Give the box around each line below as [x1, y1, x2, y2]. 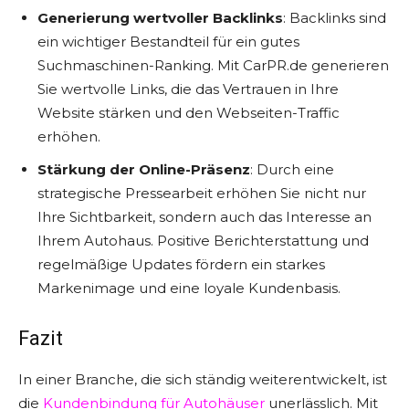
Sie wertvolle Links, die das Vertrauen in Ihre [37, 80, 339, 98]
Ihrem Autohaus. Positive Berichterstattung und [37, 232, 369, 249]
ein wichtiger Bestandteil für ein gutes [37, 33, 299, 50]
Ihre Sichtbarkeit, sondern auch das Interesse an [37, 208, 372, 225]
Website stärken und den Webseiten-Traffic [37, 104, 340, 121]
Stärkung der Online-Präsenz [37, 161, 250, 178]
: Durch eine [250, 161, 334, 178]
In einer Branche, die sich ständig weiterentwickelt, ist [18, 371, 387, 388]
